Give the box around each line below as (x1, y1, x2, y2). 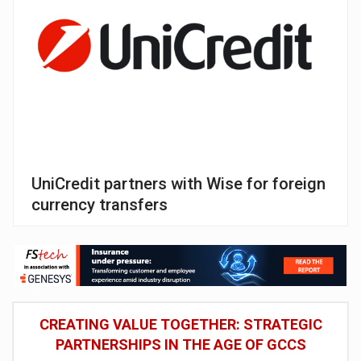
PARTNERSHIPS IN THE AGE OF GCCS (55, 335, 306, 353)
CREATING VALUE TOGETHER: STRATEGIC (39, 315, 322, 333)
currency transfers (31, 194, 168, 214)
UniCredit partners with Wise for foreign (31, 173, 326, 193)
